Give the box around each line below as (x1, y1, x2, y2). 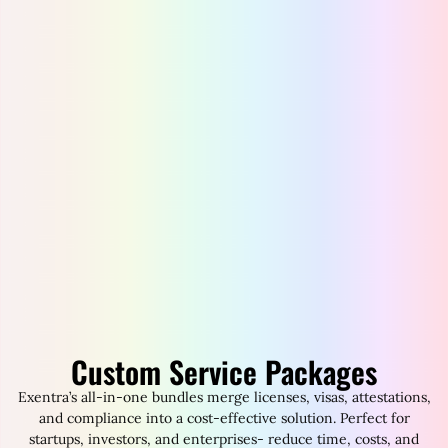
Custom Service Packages (71, 348, 377, 394)
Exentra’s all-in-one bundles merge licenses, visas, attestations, (17, 387, 431, 406)
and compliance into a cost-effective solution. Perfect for (38, 408, 410, 427)
